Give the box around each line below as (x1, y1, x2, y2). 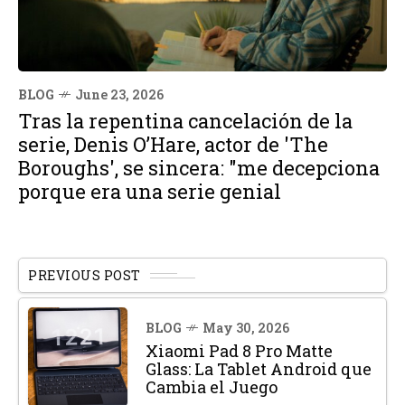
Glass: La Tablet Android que (146, 358, 372, 381)
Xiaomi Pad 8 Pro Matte (146, 340, 333, 363)
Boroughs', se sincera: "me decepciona (18, 155, 380, 182)
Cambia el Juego (146, 376, 278, 399)
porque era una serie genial (18, 178, 281, 205)
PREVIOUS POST (28, 267, 141, 285)
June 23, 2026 (75, 86, 164, 104)
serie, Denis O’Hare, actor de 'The (18, 131, 328, 158)
